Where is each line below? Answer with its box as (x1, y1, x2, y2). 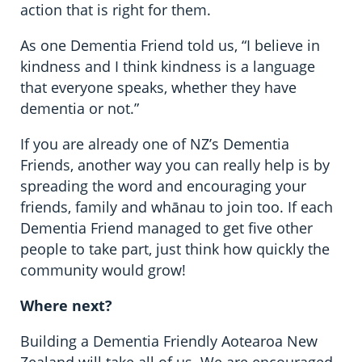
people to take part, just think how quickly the (20, 239, 330, 259)
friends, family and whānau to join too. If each (20, 197, 334, 217)
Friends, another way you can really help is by (20, 155, 330, 175)
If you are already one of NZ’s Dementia (20, 134, 290, 154)
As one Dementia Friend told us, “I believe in (20, 36, 321, 56)
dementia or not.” (20, 99, 140, 119)
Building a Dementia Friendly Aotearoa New (20, 331, 318, 351)
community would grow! (20, 260, 187, 280)
